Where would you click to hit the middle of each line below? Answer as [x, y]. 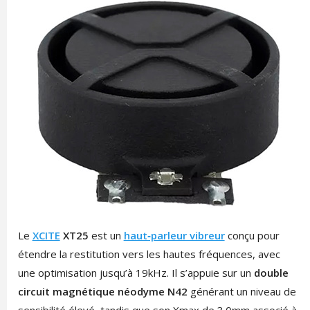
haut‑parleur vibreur [174, 235]
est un [104, 235]
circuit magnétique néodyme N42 [102, 291]
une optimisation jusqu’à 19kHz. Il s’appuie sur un [136, 273]
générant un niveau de [241, 291]
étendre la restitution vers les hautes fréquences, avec [149, 254]
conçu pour [253, 235]
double [271, 273]
